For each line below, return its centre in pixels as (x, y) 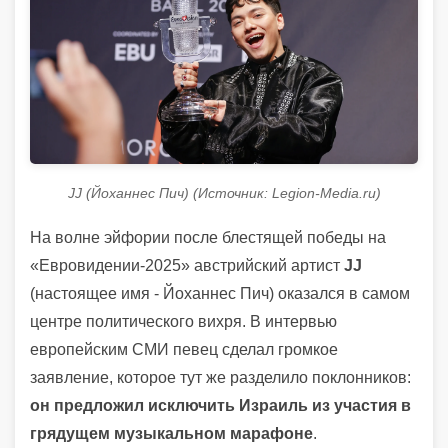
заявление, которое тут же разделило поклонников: (220, 377)
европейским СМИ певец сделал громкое (184, 349)
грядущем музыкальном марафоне (171, 433)
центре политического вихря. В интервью (183, 321)
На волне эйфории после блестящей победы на (208, 237)
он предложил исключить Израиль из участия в (220, 405)
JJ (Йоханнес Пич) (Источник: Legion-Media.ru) (224, 192)
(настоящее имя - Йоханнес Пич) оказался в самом (220, 293)
